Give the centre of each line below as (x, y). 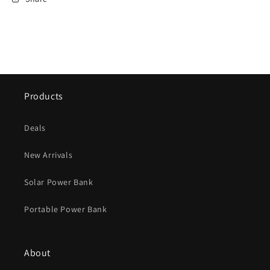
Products (44, 96)
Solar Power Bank (59, 182)
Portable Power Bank (66, 209)
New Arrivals (49, 155)
